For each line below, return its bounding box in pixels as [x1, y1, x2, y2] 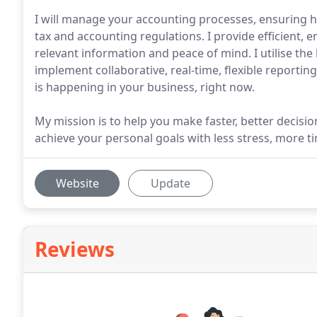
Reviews [35, 236, 115, 263]
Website [55, 175, 99, 191]
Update [151, 175, 190, 191]
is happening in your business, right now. [35, 79, 255, 95]
